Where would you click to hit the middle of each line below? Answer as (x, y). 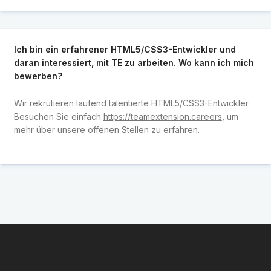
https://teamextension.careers (162, 116)
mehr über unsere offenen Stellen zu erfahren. (106, 129)
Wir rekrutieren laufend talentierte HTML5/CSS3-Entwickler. (132, 103)
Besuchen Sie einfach (58, 116)
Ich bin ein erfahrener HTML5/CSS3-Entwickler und (125, 50)
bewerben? (38, 76)
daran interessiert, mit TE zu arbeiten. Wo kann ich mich (134, 63)
